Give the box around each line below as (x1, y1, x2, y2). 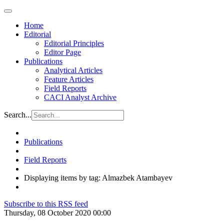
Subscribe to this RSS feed (4, 199, 88, 208)
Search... (4, 110, 31, 119)
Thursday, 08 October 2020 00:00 (4, 208, 111, 217)
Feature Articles (44, 75, 93, 83)
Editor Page (44, 48, 81, 56)
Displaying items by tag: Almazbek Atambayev (24, 173, 172, 182)
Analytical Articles (44, 66, 102, 74)
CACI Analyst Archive (44, 93, 116, 101)
